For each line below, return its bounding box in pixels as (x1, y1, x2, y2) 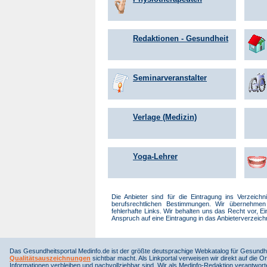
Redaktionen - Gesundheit (133, 34, 228, 43)
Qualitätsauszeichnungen (10, 254, 91, 262)
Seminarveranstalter (133, 73, 207, 82)
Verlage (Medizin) (133, 113, 197, 122)
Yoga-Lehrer (133, 152, 178, 161)
